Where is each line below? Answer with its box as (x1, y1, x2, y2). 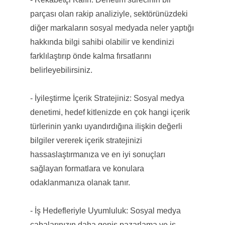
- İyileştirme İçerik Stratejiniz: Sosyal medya (30, 93, 184, 102)
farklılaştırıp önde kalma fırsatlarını (30, 51, 151, 60)
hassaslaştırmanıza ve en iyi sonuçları (30, 150, 165, 159)
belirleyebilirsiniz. (30, 65, 92, 74)
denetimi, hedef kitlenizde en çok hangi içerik (30, 107, 190, 117)
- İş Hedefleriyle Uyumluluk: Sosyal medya (30, 206, 181, 215)
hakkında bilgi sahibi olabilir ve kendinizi (30, 37, 174, 46)
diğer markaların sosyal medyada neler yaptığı (30, 23, 194, 32)
